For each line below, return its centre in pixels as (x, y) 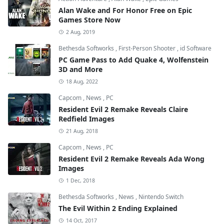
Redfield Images (86, 118)
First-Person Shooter (148, 48)
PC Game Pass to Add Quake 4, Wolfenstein (133, 59)
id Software (196, 48)
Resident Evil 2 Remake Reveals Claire (123, 109)
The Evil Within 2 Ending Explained (118, 208)
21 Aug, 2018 (82, 131)
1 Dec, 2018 (80, 180)
